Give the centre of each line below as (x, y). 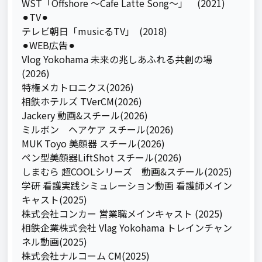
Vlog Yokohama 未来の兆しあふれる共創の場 (117, 59)
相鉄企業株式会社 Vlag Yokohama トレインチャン (127, 227)
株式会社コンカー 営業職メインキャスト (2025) (123, 213)
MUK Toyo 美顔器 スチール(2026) (94, 143)
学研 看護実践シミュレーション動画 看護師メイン (127, 185)
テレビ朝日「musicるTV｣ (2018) (95, 31)
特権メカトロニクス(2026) (78, 87)
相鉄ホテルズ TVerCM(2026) (82, 101)
